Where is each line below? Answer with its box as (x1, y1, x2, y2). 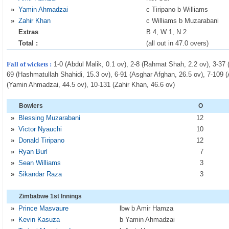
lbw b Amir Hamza (120, 204, 174, 212)
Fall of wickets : (7, 60, 52, 68)
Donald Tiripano (18, 136, 65, 144)
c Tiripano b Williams (146, 6, 209, 13)
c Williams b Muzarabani (146, 17, 219, 25)
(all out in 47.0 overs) (146, 39, 209, 47)
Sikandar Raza (18, 170, 62, 178)
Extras (18, 28, 39, 36)
